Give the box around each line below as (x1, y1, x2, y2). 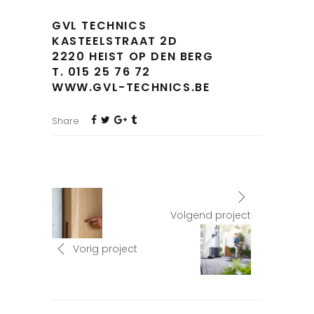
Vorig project (73, 241, 137, 256)
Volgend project (170, 208, 251, 223)
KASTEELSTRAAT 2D (52, 33, 178, 50)
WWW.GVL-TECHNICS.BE (52, 79, 210, 96)
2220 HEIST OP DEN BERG (52, 48, 214, 65)
